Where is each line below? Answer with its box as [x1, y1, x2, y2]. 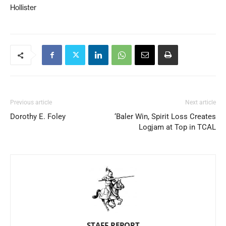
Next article [185, 99, 216, 106]
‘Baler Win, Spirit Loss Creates [115, 112, 216, 121]
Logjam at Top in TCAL [139, 123, 216, 132]
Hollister [10, 3, 36, 12]
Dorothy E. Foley [10, 112, 66, 121]
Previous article [10, 99, 52, 106]
